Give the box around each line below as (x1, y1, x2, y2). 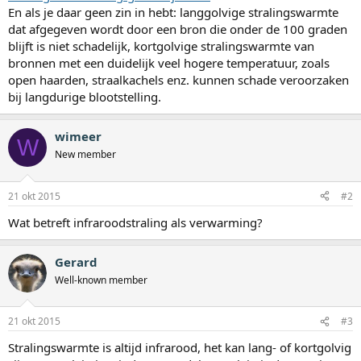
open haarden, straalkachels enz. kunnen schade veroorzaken (8, 72, 349, 89)
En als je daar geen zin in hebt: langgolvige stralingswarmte (8, 4, 338, 21)
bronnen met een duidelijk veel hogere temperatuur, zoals (8, 55, 330, 72)
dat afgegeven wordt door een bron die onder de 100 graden (8, 21, 347, 38)
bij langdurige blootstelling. (8, 89, 161, 106)
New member (55, 147, 116, 162)
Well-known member (55, 272, 147, 287)
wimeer (55, 128, 102, 145)
